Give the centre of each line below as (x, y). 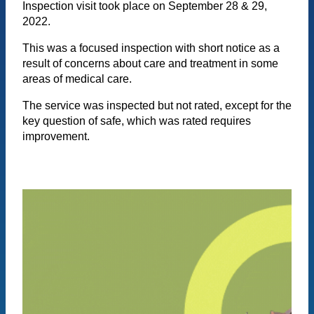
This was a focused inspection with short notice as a (151, 48)
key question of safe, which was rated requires (137, 121)
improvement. (56, 136)
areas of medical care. (77, 78)
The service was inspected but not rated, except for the (157, 105)
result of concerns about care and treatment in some (150, 63)
